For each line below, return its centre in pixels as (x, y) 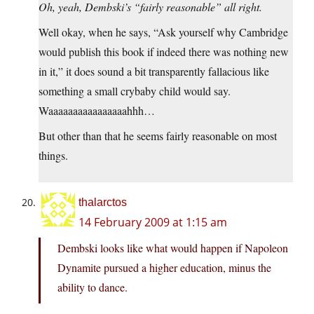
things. (53, 156)
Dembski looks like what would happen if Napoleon (173, 248)
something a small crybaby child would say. (135, 91)
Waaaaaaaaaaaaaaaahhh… (97, 111)
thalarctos (103, 203)
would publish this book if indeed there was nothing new (164, 52)
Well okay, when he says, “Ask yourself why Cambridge (163, 32)
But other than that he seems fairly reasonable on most (158, 136)
